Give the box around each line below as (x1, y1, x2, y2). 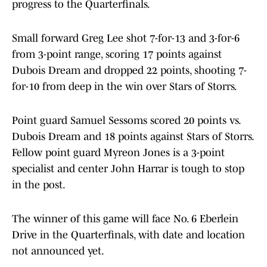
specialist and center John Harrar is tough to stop (12, 163, 244, 175)
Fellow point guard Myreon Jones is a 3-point (12, 147, 225, 159)
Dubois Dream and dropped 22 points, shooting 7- (12, 64, 247, 77)
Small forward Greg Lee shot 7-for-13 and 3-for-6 (12, 32, 240, 45)
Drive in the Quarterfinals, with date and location (12, 229, 245, 241)
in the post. (12, 179, 66, 191)
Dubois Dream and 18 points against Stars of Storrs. (12, 131, 253, 143)
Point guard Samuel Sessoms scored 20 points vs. (12, 114, 240, 127)
